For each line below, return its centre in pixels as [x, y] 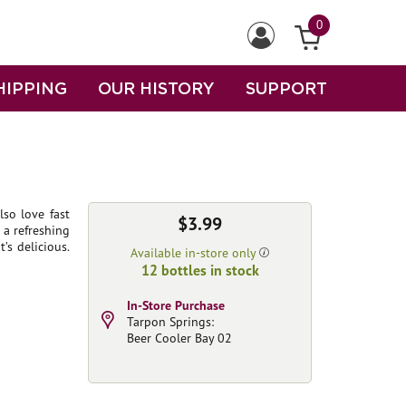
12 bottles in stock [200, 270]
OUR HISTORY [156, 88]
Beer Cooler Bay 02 [179, 338]
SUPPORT [286, 88]
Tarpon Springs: [170, 322]
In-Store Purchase [176, 305]
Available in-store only [195, 253]
